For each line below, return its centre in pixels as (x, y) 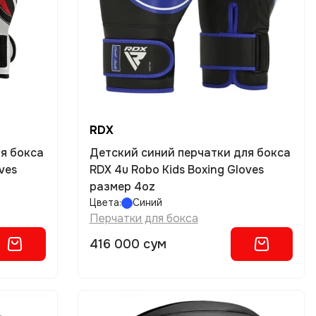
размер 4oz (122, 187)
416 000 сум (128, 244)
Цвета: (105, 202)
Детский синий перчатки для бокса (190, 153)
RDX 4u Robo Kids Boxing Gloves (176, 170)
